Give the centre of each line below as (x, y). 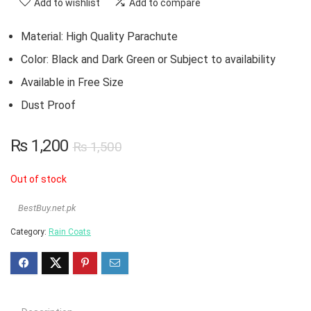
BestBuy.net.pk (47, 208)
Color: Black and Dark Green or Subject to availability (148, 60)
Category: (30, 232)
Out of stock (39, 179)
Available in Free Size (72, 83)
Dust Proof (48, 106)
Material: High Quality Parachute (99, 37)
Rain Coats (70, 232)
